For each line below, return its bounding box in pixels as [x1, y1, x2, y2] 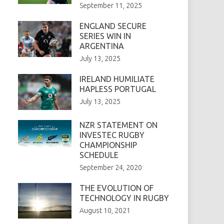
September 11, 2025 [79, 1, 142, 10]
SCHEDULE [79, 150, 118, 159]
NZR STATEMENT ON [79, 120, 157, 129]
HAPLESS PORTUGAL [79, 84, 156, 94]
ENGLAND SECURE [79, 21, 146, 31]
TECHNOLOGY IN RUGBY [79, 193, 169, 202]
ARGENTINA [79, 41, 124, 51]
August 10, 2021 [79, 206, 130, 214]
